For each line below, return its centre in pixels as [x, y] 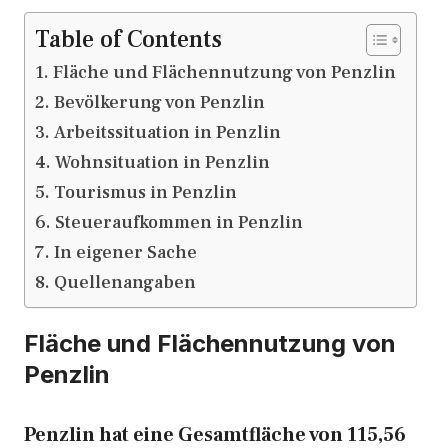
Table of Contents [128, 39]
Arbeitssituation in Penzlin [167, 132]
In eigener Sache [125, 252]
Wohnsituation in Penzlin [162, 162]
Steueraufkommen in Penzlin [178, 222]
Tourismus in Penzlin [145, 192]
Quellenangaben [124, 282]
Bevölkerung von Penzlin [159, 102]
